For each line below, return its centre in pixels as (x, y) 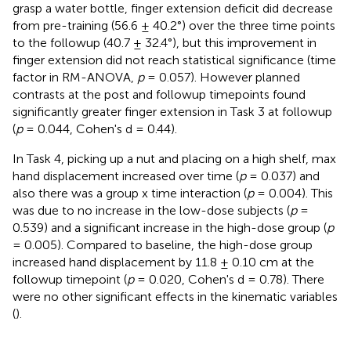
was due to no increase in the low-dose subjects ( (151, 210)
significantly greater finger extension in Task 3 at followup (172, 111)
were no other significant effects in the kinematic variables (175, 296)
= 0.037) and (283, 175)
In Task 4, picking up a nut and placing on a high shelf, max (174, 158)
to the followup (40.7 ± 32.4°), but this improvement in (165, 42)
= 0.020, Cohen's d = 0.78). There (229, 279)
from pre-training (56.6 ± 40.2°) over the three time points (174, 25)
